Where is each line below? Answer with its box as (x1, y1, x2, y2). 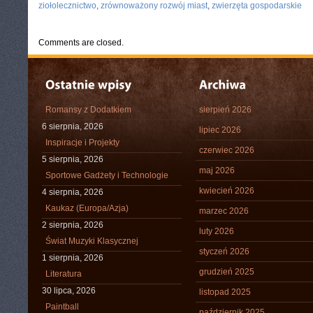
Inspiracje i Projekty (45, 138, 119, 147)
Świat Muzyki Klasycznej (45, 236, 138, 246)
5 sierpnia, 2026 (42, 154, 103, 164)
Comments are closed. (38, 38, 124, 48)
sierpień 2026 (199, 105, 252, 115)
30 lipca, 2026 (42, 286, 96, 296)
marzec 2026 (199, 206, 249, 216)
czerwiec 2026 (199, 145, 254, 155)
